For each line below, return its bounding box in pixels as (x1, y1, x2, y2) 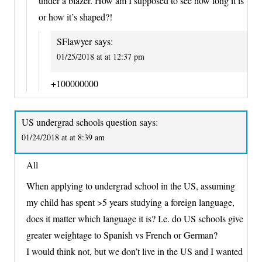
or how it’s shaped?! (39, 11, 112, 23)
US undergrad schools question (22, 115, 137, 128)
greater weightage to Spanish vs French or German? (26, 229, 218, 242)
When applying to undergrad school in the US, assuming (26, 180, 235, 192)
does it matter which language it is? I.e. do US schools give (26, 212, 243, 225)
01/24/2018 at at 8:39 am (22, 131, 105, 143)
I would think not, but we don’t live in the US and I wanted (26, 245, 243, 258)
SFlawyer (57, 35, 92, 48)
